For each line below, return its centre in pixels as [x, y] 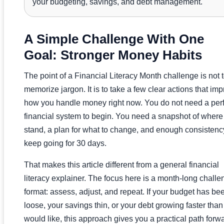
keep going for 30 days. [65, 143]
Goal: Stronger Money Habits [113, 55]
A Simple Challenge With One [114, 39]
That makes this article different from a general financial [121, 164]
